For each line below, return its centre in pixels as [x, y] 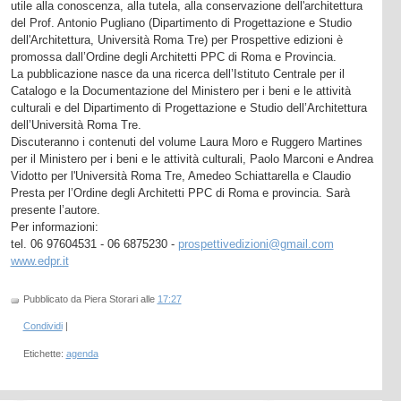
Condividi [43, 326]
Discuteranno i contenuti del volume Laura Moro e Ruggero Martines [186, 141]
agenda [82, 353]
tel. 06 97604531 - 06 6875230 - [94, 243]
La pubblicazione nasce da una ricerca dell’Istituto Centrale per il [177, 73]
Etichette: [44, 353]
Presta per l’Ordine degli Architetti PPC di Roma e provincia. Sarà [180, 192]
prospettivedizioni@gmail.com [256, 243]
